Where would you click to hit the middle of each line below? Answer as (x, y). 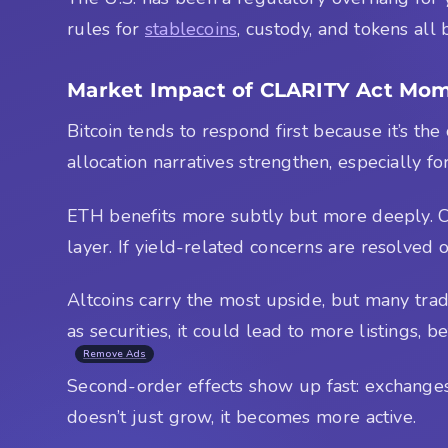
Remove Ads (115, 353)
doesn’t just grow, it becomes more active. (241, 416)
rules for (106, 29)
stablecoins (191, 29)
